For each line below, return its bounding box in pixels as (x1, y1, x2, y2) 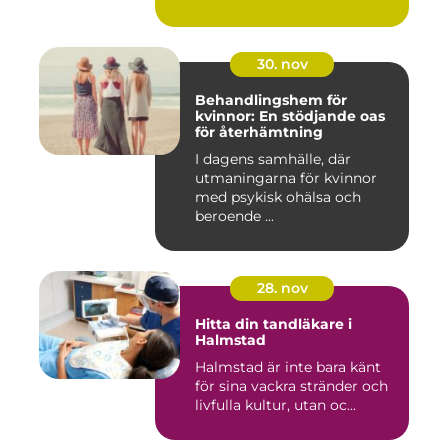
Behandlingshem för (195, 91, 347, 110)
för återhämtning (195, 123, 323, 142)
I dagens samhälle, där (195, 150, 351, 169)
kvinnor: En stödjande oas (195, 107, 385, 126)
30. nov (256, 55, 308, 74)
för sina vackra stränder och (195, 377, 388, 396)
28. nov (256, 279, 308, 298)
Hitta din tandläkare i (195, 315, 352, 334)
